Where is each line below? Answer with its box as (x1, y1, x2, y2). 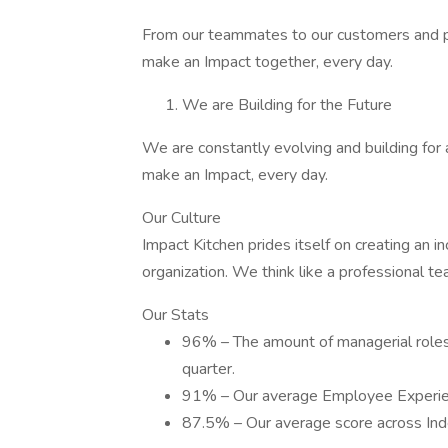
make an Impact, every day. (142, 164, 328, 186)
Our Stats (142, 304, 209, 326)
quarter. (182, 358, 235, 380)
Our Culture (142, 207, 221, 229)
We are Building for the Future (182, 94, 392, 116)
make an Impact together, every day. (142, 51, 393, 73)
